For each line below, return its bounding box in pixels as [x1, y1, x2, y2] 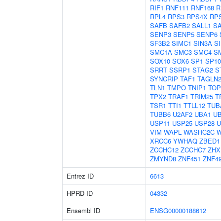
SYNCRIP [150, 74, 178, 83]
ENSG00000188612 [150, 206, 206, 215]
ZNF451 [178, 154, 201, 163]
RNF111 [166, 3, 189, 12]
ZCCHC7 [181, 145, 206, 154]
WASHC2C [184, 127, 215, 137]
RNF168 [191, 3, 214, 12]
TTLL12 [184, 101, 205, 110]
